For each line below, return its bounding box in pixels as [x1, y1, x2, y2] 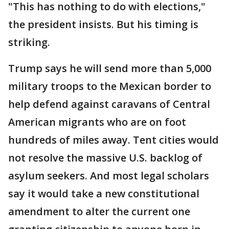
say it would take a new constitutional [8, 187, 199, 200]
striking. [8, 35, 50, 49]
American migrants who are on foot [8, 115, 186, 129]
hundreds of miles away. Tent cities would [8, 133, 219, 147]
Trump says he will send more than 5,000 [8, 61, 211, 75]
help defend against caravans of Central [8, 97, 210, 111]
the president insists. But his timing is [8, 17, 198, 31]
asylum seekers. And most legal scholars [8, 169, 209, 182]
